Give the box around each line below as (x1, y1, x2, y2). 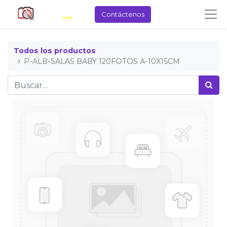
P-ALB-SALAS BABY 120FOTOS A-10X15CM (24, 56, 180, 66)
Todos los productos (14, 46, 96, 55)
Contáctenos (101, 10, 144, 18)
